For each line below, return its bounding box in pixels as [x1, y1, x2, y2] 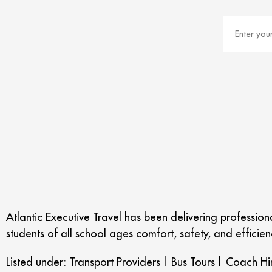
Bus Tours [171, 255, 215, 269]
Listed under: [6, 255, 69, 269]
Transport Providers [69, 255, 160, 269]
